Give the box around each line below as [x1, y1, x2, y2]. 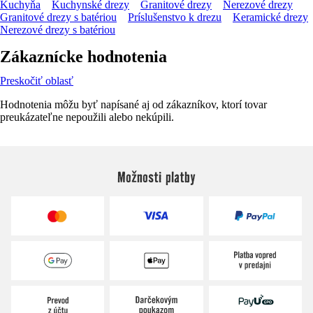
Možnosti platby [117, 167, 196, 186]
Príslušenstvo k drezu [128, 10, 221, 23]
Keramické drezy [233, 10, 308, 23]
